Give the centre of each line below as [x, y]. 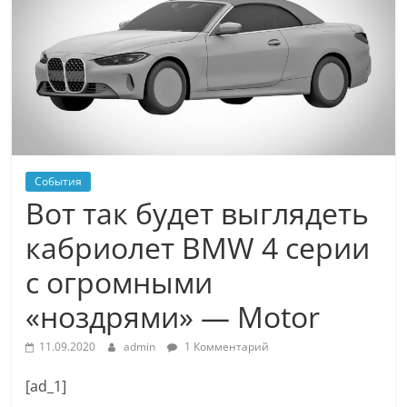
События [59, 182]
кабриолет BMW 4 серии [198, 248]
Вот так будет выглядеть [198, 213]
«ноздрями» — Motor [173, 317]
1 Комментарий [226, 347]
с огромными [119, 283]
